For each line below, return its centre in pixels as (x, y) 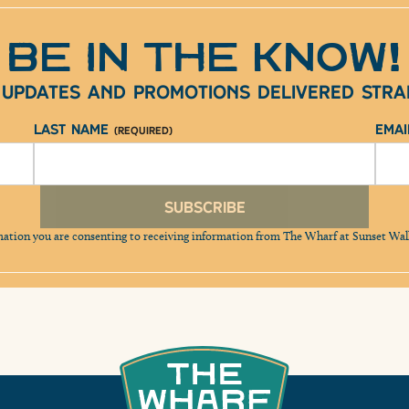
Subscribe (204, 207)
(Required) (144, 130)
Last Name (74, 129)
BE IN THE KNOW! (204, 59)
